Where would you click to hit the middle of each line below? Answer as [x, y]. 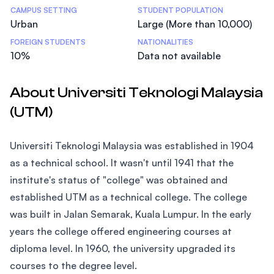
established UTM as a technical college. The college [128, 197]
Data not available [179, 56]
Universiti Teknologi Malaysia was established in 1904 [132, 146]
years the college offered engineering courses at [121, 231]
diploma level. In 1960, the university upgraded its [123, 248]
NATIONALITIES [165, 42]
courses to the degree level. [75, 265]
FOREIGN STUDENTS [48, 42]
